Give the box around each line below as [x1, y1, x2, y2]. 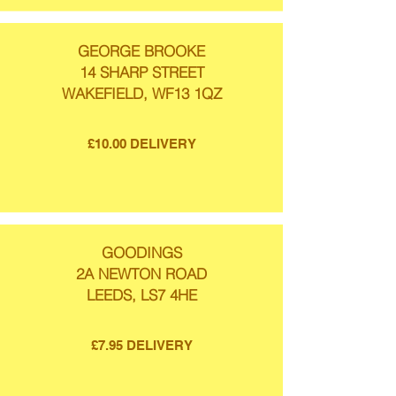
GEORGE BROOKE [78, 42, 205, 60]
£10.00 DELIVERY [87, 136, 196, 151]
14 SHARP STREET [79, 63, 204, 81]
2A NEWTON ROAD [76, 264, 207, 283]
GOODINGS [101, 243, 182, 262]
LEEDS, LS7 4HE [86, 286, 197, 304]
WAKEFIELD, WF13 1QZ [61, 84, 222, 103]
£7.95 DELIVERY [90, 338, 193, 353]
